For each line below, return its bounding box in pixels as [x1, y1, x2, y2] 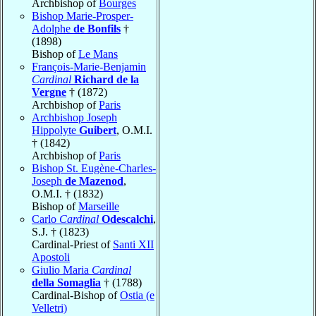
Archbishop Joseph [32, 111, 117, 123]
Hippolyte [32, 123, 79, 136]
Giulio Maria [32, 263, 92, 276]
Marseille [78, 200, 119, 212]
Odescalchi [102, 212, 153, 225]
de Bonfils [73, 22, 121, 35]
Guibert [79, 123, 116, 136]
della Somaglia [32, 276, 101, 288]
